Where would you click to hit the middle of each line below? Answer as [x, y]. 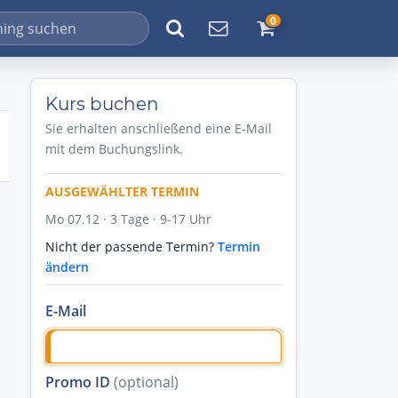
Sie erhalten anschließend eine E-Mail [159, 128]
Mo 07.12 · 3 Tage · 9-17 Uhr [128, 219]
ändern [67, 267]
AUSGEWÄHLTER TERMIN [122, 191]
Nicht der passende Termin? [131, 247]
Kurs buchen [102, 104]
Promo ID [80, 382]
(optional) [146, 382]
